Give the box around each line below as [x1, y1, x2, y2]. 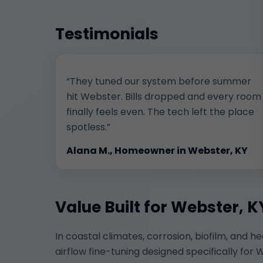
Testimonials [55, 22, 159, 45]
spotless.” [66, 120, 110, 134]
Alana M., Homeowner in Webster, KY [66, 143, 248, 157]
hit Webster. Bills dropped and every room [66, 89, 261, 103]
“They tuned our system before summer [66, 74, 251, 88]
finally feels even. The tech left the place [66, 104, 254, 119]
